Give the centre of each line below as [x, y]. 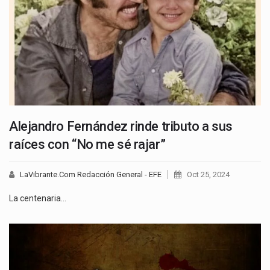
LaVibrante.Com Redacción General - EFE [91, 175]
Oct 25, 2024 [208, 175]
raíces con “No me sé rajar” [87, 145]
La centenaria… [38, 199]
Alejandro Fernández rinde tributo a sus [121, 127]
